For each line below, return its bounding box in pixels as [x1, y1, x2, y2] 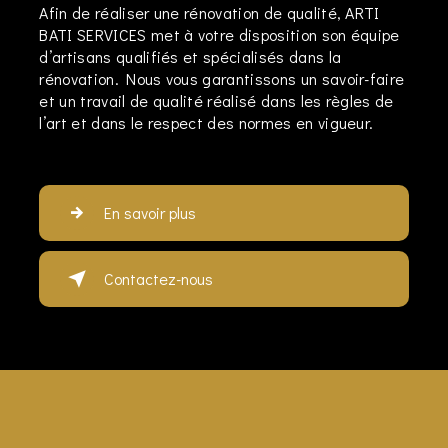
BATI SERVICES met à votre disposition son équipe [39, 23, 400, 45]
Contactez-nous [104, 267, 214, 289]
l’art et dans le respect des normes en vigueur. [39, 111, 374, 133]
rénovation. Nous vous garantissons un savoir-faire [39, 67, 405, 89]
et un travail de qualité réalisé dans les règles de [39, 89, 394, 111]
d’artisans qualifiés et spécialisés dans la [39, 45, 342, 67]
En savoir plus [104, 201, 197, 223]
